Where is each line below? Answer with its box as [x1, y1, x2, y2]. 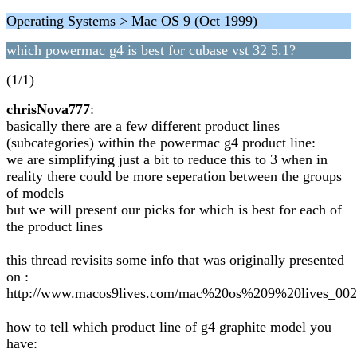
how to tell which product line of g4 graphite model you [6, 319, 331, 335]
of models [6, 185, 64, 201]
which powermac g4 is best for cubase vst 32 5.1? [6, 42, 296, 58]
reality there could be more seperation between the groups [6, 168, 342, 184]
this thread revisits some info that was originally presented [6, 252, 344, 268]
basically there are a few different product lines [6, 118, 280, 134]
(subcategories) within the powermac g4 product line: [6, 135, 316, 151]
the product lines [6, 218, 103, 234]
